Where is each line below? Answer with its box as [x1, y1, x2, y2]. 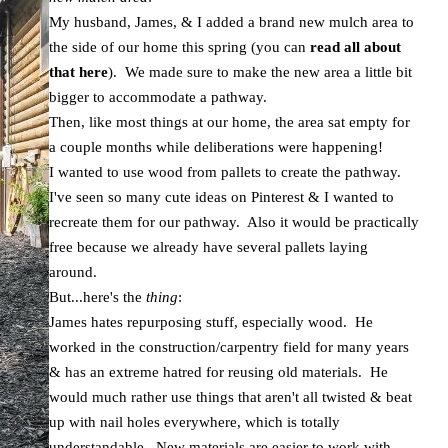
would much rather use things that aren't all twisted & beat [49, 389, 412, 405]
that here [49, 64, 108, 80]
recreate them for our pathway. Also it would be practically [49, 214, 419, 230]
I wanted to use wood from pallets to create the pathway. [49, 164, 405, 180]
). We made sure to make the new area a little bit [108, 64, 412, 80]
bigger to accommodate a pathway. [49, 89, 267, 105]
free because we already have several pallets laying [49, 239, 368, 255]
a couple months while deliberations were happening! [49, 139, 383, 155]
